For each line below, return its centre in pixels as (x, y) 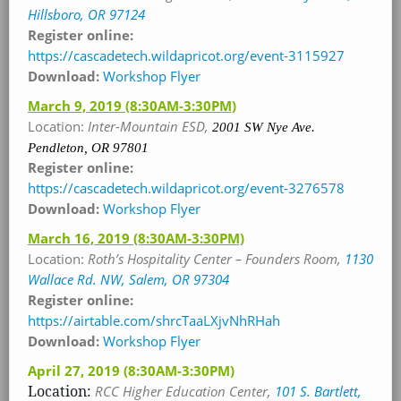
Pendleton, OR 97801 (88, 147)
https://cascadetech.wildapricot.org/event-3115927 (186, 55)
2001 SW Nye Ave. (264, 127)
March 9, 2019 (77, 106)
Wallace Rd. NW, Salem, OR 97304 (128, 279)
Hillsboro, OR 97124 (86, 14)
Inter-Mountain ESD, (150, 126)
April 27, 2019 (76, 371)
